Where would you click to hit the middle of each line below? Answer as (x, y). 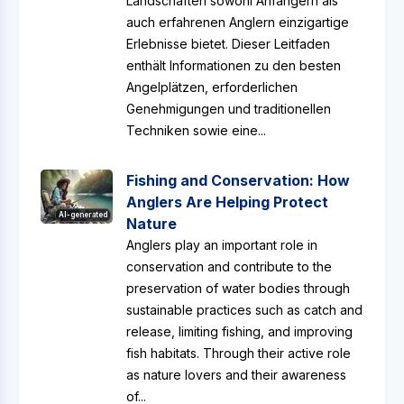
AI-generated (83, 215)
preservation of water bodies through (238, 288)
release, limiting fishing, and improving (239, 331)
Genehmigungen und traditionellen (229, 109)
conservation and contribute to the (229, 266)
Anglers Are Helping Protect (227, 202)
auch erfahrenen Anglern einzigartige (238, 22)
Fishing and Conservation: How (238, 180)
